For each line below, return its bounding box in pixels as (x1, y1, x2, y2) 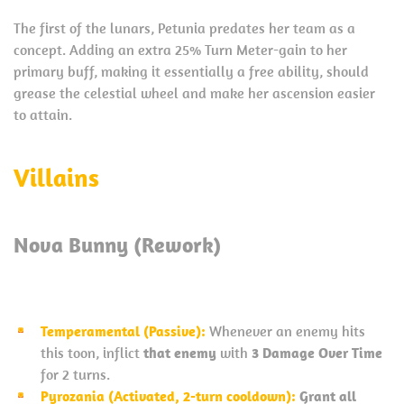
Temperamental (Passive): (41, 321, 206, 340)
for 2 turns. (41, 364, 110, 383)
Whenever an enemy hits (209, 321, 365, 340)
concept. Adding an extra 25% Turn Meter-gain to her (14, 40, 347, 59)
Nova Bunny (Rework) (14, 230, 221, 258)
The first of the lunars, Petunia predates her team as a (14, 18, 355, 37)
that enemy (143, 343, 216, 362)
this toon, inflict (41, 343, 143, 362)
